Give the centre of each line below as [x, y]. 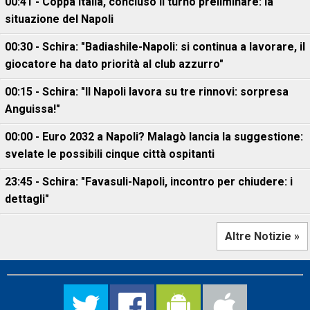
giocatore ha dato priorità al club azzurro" [114, 64]
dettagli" [27, 199]
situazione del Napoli [59, 19]
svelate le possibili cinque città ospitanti [110, 154]
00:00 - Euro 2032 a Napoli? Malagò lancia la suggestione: [154, 137]
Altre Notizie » [262, 236]
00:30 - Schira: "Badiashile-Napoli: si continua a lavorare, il [155, 47]
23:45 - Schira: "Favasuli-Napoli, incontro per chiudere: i [149, 182]
